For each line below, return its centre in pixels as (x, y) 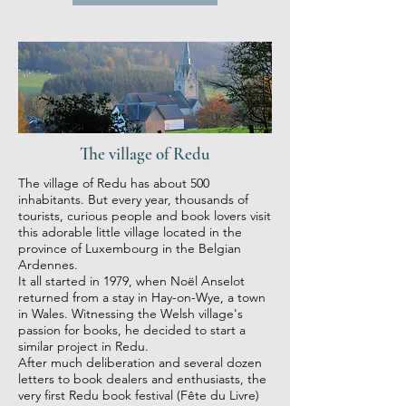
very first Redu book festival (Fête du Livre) (139, 395)
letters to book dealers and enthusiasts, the (142, 379)
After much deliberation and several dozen (140, 362)
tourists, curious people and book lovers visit (145, 216)
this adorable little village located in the (130, 232)
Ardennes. (48, 265)
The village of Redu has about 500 (114, 183)
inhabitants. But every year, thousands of (133, 199)
